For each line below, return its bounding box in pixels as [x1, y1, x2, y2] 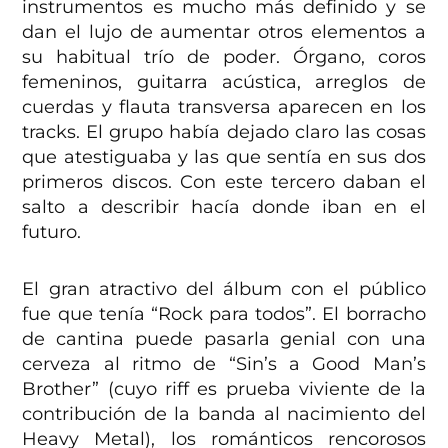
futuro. [22, 221, 82, 244]
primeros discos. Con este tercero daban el [22, 171, 426, 194]
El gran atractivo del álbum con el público [22, 278, 426, 301]
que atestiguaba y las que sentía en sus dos [22, 146, 426, 169]
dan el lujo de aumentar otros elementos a [22, 21, 426, 44]
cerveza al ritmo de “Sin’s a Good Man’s [22, 353, 426, 376]
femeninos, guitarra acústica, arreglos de [22, 71, 426, 94]
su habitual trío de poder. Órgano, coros [22, 46, 426, 69]
